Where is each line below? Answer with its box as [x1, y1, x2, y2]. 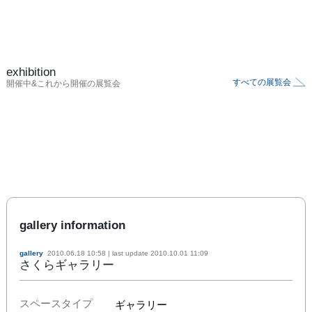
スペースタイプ [19, 297, 93, 309]
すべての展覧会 [233, 77, 291, 87]
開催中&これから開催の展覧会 [6, 78, 120, 88]
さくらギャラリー [19, 258, 114, 272]
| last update [106, 249, 150, 257]
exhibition [6, 65, 56, 79]
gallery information [19, 218, 125, 232]
